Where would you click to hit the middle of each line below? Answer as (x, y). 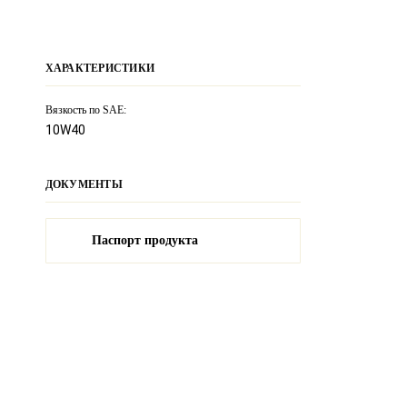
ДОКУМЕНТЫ (84, 184)
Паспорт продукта (144, 240)
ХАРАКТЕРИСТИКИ (99, 68)
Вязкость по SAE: (85, 110)
